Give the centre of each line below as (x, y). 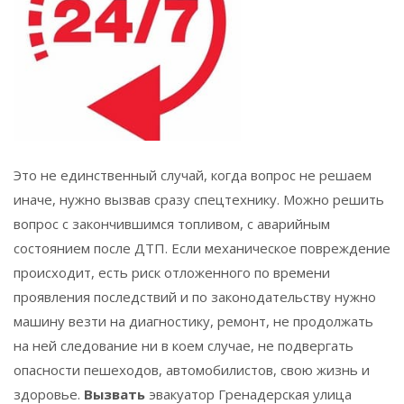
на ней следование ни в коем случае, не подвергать (184, 345)
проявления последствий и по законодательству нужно (195, 296)
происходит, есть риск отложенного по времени (172, 272)
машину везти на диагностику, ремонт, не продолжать (193, 321)
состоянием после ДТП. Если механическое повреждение (202, 248)
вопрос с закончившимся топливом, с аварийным (172, 223)
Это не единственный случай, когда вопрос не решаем (193, 174)
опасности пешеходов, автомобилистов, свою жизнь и (192, 369)
